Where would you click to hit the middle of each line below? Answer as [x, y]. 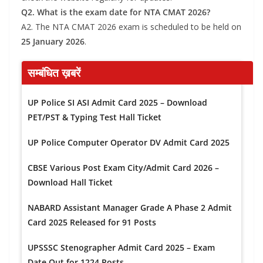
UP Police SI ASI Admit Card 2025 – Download [117, 102]
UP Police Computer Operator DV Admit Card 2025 [129, 142]
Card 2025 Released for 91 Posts [92, 222]
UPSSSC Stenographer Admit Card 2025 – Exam [121, 247]
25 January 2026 [53, 41]
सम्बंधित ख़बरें [54, 73]
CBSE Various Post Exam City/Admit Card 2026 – [123, 168]
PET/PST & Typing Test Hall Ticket [95, 117]
